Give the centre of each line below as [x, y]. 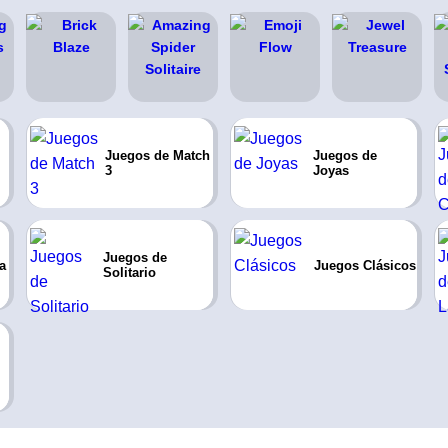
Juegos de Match [157, 155]
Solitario [130, 272]
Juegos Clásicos [364, 265]
